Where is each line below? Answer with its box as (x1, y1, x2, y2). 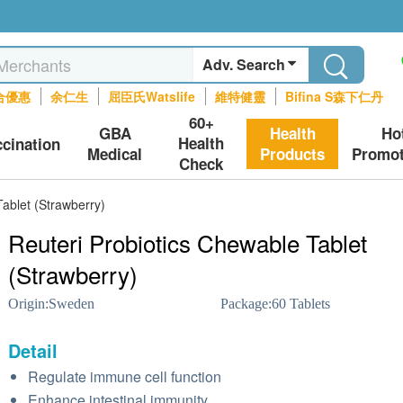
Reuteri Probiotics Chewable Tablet (8, 226, 367, 259)
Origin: (8, 296, 49, 311)
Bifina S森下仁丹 (285, 87, 384, 105)
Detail (8, 337, 58, 363)
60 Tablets (271, 296, 330, 311)
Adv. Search (202, 54, 286, 75)
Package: (219, 296, 272, 311)
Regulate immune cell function (28, 366, 221, 387)
